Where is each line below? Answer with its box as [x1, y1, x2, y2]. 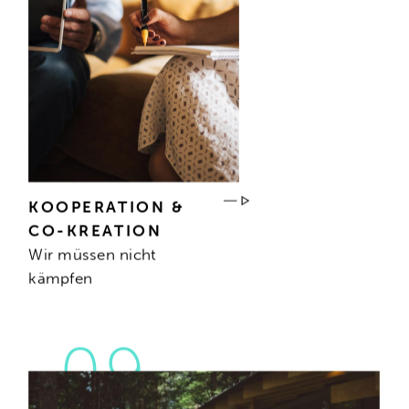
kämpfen [28, 268, 93, 288]
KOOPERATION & [28, 197, 185, 216]
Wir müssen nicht [28, 245, 157, 264]
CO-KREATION [28, 221, 163, 240]
